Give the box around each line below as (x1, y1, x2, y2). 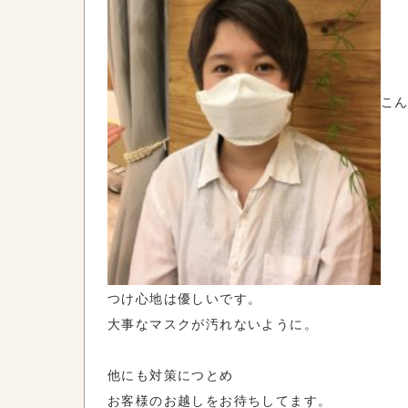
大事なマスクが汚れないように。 (107, 314, 318, 332)
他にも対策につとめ (107, 365, 234, 383)
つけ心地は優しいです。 (107, 289, 262, 307)
